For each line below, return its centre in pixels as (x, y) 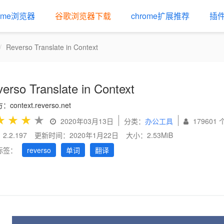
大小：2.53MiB (149, 135)
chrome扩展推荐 (160, 16)
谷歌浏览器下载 (83, 16)
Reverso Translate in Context (52, 47)
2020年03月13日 (86, 121)
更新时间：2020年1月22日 (76, 135)
